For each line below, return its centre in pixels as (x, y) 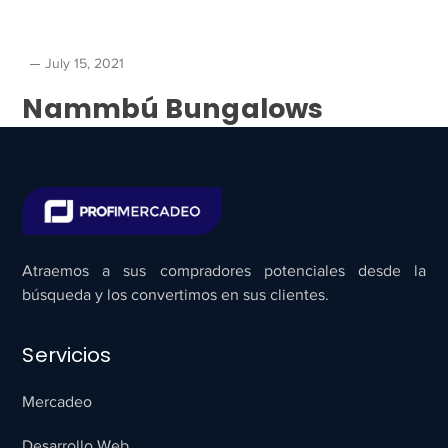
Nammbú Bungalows (173, 108)
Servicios (67, 354)
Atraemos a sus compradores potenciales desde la (224, 270)
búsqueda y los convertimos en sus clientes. (176, 294)
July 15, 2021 (85, 63)
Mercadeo (57, 401)
